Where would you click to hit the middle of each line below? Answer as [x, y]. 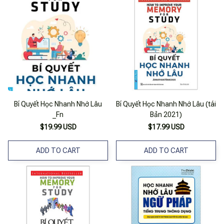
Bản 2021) [166, 115]
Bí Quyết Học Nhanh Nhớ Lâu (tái [166, 104]
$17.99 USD [166, 127]
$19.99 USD [58, 127]
